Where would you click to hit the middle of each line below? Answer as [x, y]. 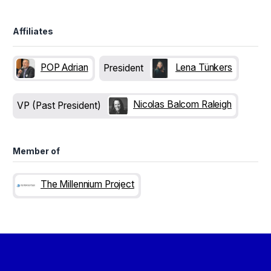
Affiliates [33, 31]
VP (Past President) [59, 105]
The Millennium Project [87, 184]
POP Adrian [64, 67]
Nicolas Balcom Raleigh [182, 105]
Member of [36, 151]
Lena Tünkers [204, 67]
